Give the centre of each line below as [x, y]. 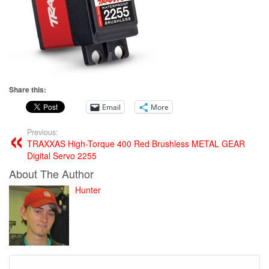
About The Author [51, 174]
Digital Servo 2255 [62, 156]
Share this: [28, 89]
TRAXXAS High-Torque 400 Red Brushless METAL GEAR [136, 144]
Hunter [88, 190]
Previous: [43, 132]
